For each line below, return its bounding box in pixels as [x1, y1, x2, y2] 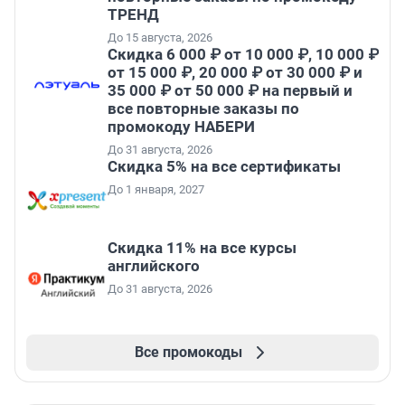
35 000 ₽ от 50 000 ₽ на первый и [108, 80, 353, 99]
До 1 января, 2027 [108, 182, 204, 196]
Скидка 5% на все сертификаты [108, 156, 341, 175]
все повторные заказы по [108, 99, 299, 118]
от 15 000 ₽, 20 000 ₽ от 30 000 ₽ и [108, 62, 363, 81]
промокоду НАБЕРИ [108, 117, 255, 136]
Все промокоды [134, 343, 242, 361]
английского [108, 256, 200, 275]
